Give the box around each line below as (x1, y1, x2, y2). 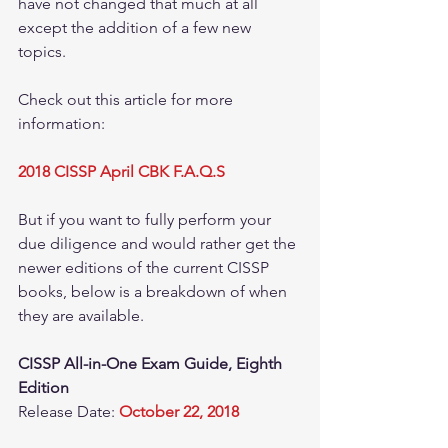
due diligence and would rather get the (18, 234, 300, 254)
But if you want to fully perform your (18, 210, 275, 230)
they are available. (18, 306, 152, 326)
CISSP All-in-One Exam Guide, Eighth (18, 354, 286, 374)
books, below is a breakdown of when (18, 282, 291, 302)
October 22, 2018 (119, 402, 239, 422)
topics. (18, 42, 74, 62)
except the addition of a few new (18, 18, 255, 38)
